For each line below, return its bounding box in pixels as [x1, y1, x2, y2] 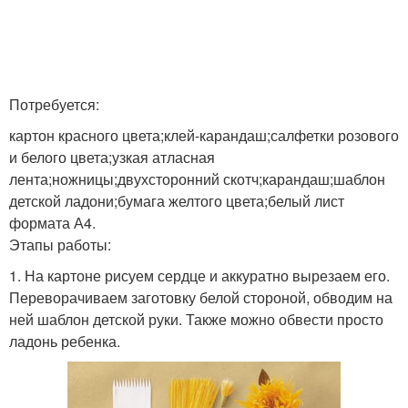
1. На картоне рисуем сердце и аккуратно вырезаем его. [9, 265, 390, 286]
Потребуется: [9, 94, 99, 115]
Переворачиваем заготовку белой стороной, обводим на [9, 287, 393, 308]
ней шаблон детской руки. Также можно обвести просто [9, 309, 383, 330]
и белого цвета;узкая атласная [9, 147, 215, 168]
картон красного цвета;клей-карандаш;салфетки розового [9, 125, 399, 146]
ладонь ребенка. [9, 331, 120, 352]
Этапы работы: [9, 234, 111, 255]
